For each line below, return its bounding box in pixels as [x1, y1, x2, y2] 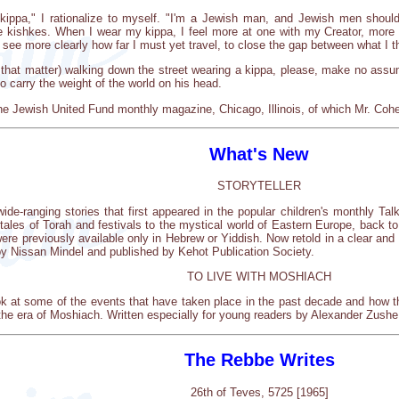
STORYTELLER [217, 179, 301, 193]
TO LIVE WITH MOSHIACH [187, 269, 331, 283]
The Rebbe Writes [183, 350, 335, 370]
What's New [209, 143, 309, 164]
